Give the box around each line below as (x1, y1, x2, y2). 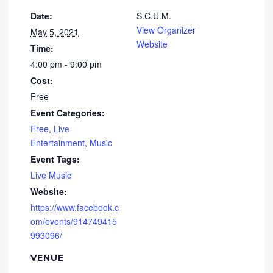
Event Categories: (30, 106, 105, 119)
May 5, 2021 (30, 25, 79, 38)
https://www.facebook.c (30, 200, 119, 213)
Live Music (30, 168, 72, 181)
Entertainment (30, 136, 85, 149)
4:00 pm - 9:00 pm (30, 57, 102, 70)
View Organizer (136, 23, 196, 36)
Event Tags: (30, 152, 80, 165)
